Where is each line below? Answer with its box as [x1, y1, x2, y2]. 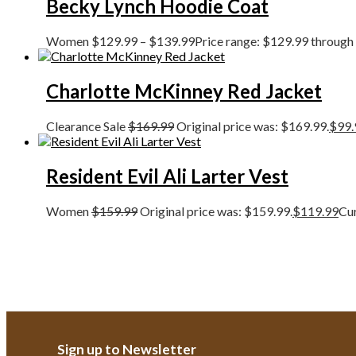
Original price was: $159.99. [140, 203, 292, 219]
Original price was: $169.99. [176, 118, 329, 133]
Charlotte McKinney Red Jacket [46, 79, 322, 103]
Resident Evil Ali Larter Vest [46, 164, 288, 188]
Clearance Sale [46, 118, 128, 133]
